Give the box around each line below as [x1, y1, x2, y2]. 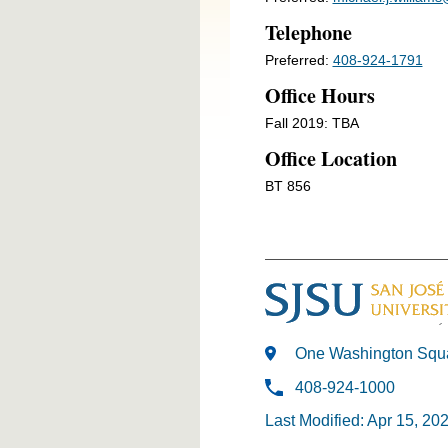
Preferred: [264, 51, 333, 68]
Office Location [264, 143, 397, 173]
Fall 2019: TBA [264, 114, 359, 131]
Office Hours [264, 80, 375, 110]
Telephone [264, 17, 352, 47]
